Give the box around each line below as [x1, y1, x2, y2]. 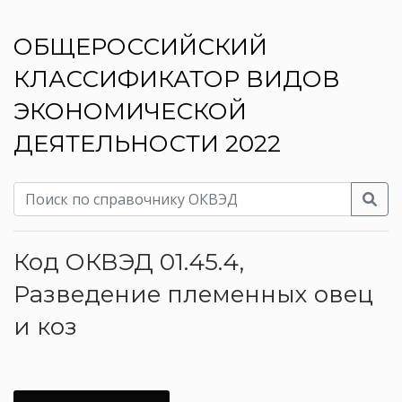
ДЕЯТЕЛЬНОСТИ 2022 [13, 128, 281, 158]
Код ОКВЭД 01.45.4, [13, 247, 244, 276]
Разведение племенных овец [13, 279, 373, 309]
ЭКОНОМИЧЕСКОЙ [13, 96, 247, 126]
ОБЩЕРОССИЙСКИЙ [13, 31, 267, 61]
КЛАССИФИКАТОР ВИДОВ [13, 64, 340, 93]
